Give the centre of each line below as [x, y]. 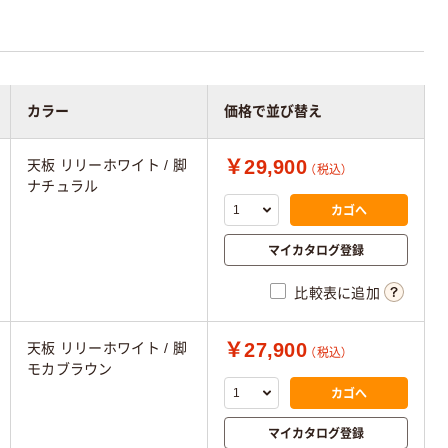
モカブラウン [70, 369]
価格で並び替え [273, 111]
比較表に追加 [337, 293]
